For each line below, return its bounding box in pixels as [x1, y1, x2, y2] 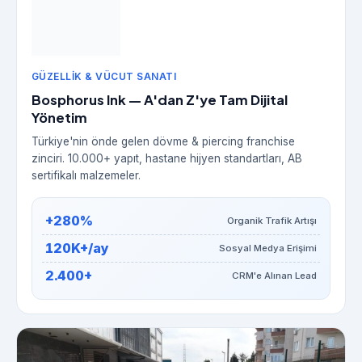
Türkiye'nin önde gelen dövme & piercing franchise [31, 134, 295, 148]
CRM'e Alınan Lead [232, 269, 318, 281]
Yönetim [31, 108, 87, 126]
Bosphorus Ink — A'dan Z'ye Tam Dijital [31, 90, 288, 108]
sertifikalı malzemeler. [31, 168, 141, 182]
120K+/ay [44, 239, 109, 256]
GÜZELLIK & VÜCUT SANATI [31, 70, 177, 83]
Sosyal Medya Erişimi [219, 242, 318, 254]
